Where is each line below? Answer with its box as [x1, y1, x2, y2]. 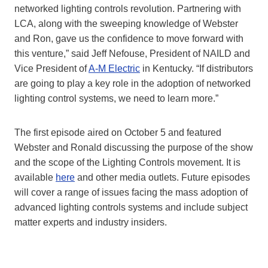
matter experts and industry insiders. [14, 217, 167, 228]
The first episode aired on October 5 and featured [14, 127, 221, 138]
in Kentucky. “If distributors [140, 63, 253, 74]
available [14, 172, 56, 183]
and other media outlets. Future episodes [75, 172, 250, 183]
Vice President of [14, 63, 89, 74]
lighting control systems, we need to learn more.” [14, 93, 218, 104]
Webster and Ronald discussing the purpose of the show [14, 142, 253, 153]
